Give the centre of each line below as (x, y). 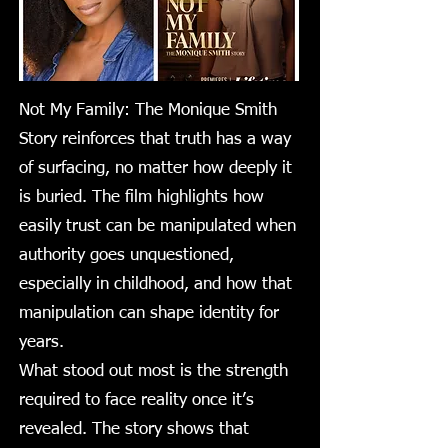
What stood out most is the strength (153, 371)
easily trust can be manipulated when (157, 226)
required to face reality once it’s (136, 400)
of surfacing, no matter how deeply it (155, 168)
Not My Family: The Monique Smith (148, 110)
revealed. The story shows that (134, 429)
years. (41, 342)
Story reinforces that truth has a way (155, 139)
